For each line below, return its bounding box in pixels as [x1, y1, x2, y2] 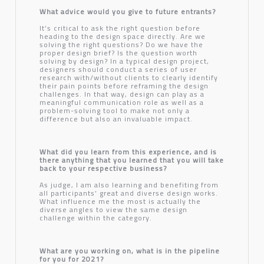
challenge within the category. [39, 210, 152, 225]
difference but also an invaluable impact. [39, 111, 193, 126]
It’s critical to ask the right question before [39, 21, 200, 35]
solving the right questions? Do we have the [39, 37, 203, 51]
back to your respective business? [39, 161, 167, 175]
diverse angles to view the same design [39, 202, 187, 216]
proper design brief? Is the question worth [39, 45, 197, 60]
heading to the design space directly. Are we [39, 29, 206, 43]
